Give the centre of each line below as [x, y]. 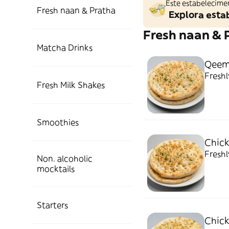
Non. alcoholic [65, 158]
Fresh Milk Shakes [71, 85]
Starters [52, 205]
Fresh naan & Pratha [76, 10]
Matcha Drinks [65, 48]
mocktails [56, 169]
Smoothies [58, 122]
